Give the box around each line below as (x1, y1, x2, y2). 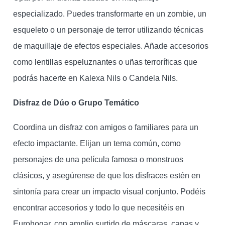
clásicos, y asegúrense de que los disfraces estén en (13, 171, 200, 180)
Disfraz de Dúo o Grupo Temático (13, 98, 139, 107)
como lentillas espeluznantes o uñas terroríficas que (13, 58, 197, 67)
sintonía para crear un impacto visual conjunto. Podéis (13, 187, 205, 196)
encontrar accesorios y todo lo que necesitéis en (13, 203, 184, 212)
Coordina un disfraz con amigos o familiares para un (13, 123, 198, 132)
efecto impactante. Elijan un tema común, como (13, 139, 181, 148)
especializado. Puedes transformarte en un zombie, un (13, 10, 206, 19)
